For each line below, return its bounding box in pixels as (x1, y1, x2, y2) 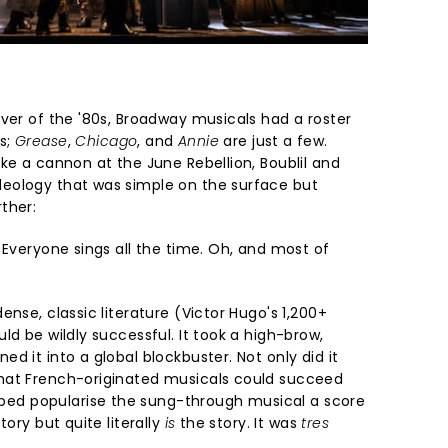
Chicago (75, 130, 138, 151)
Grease (15, 130, 68, 151)
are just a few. (219, 130, 328, 151)
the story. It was (175, 412, 302, 433)
